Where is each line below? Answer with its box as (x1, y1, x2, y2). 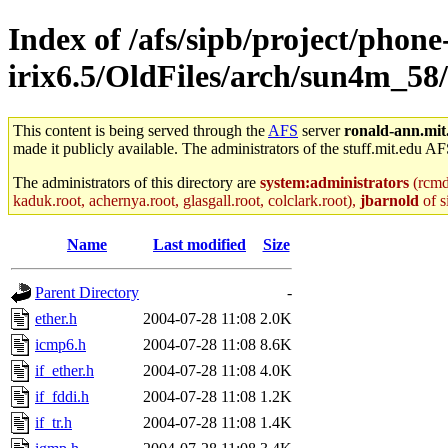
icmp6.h (35, 335, 86, 353)
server (298, 121, 344, 139)
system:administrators (260, 173, 409, 191)
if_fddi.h (35, 387, 89, 405)
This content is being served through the (13, 121, 268, 139)
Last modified (153, 235, 246, 253)
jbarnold (360, 191, 419, 209)
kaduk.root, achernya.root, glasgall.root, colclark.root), (13, 191, 360, 209)
